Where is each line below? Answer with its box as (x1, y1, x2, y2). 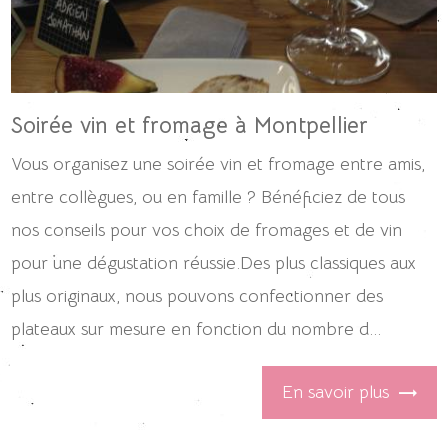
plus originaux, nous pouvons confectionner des (11, 284, 384, 307)
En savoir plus (281, 381, 389, 404)
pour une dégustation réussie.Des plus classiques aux (11, 251, 417, 274)
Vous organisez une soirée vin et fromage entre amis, (11, 152, 426, 175)
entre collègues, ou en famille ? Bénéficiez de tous (11, 185, 406, 208)
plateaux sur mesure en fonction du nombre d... (11, 317, 382, 340)
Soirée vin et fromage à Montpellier (11, 110, 369, 140)
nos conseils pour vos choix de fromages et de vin (11, 218, 403, 241)
